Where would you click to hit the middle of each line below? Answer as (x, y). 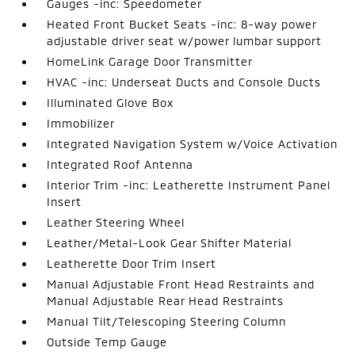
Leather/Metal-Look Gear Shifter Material (170, 242)
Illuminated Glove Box (111, 102)
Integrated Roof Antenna (120, 164)
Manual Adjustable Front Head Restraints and (181, 284)
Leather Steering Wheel (116, 222)
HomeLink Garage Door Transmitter (150, 61)
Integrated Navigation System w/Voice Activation (193, 143)
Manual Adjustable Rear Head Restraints (166, 300)
